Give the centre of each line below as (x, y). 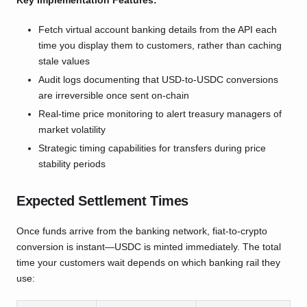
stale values (64, 61)
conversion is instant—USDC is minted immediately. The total (149, 247)
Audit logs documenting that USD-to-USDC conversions (158, 80)
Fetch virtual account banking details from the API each (158, 30)
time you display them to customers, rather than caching (160, 46)
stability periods (72, 164)
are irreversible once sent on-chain (114, 96)
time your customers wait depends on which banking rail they (148, 263)
